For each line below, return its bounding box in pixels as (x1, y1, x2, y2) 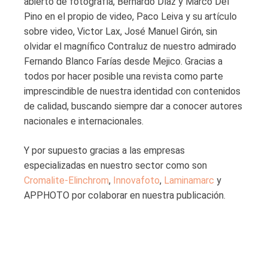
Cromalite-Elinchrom (24, 175, 109, 187)
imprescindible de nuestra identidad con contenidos (24, 86, 240, 98)
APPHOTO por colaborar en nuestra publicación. (24, 190, 226, 202)
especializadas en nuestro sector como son (24, 160, 207, 172)
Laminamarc (164, 175, 214, 187)
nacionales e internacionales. (24, 115, 144, 127)
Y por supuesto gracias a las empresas (24, 145, 185, 157)
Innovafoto (113, 175, 160, 187)
